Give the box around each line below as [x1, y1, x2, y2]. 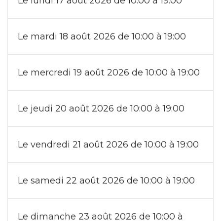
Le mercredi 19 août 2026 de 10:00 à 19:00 [18, 67, 200, 78]
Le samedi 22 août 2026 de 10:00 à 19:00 [18, 175, 195, 186]
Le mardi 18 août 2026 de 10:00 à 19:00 [18, 31, 186, 42]
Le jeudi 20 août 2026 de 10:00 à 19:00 [18, 103, 184, 114]
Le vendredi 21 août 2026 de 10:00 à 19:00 [18, 139, 199, 150]
